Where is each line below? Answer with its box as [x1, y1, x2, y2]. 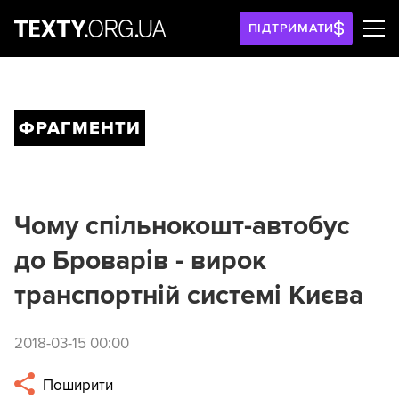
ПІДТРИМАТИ [248, 20, 335, 36]
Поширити [39, 376, 114, 395]
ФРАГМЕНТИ [19, 118, 141, 139]
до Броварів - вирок [14, 244, 266, 277]
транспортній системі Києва [14, 279, 363, 312]
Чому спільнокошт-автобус [14, 209, 350, 242]
